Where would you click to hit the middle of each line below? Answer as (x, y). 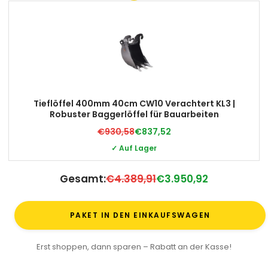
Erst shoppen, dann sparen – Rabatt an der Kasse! (134, 246)
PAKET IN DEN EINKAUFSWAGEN (140, 214)
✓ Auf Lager (134, 148)
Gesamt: (83, 179)
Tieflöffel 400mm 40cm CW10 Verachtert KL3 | (134, 103)
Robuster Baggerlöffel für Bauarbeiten (134, 114)
